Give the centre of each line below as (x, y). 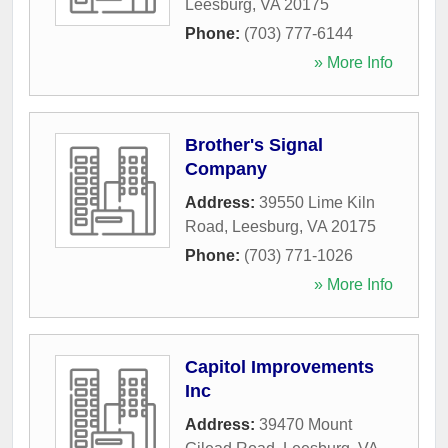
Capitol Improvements (279, 366)
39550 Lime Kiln (317, 202)
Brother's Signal (254, 144)
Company (226, 168)
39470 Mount (305, 424)
